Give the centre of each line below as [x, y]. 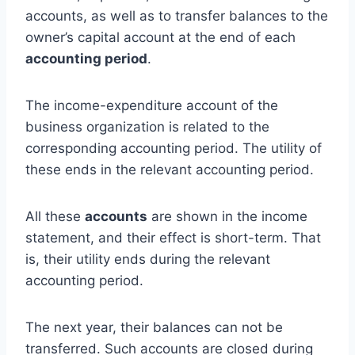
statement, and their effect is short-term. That [173, 237]
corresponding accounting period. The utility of [174, 148]
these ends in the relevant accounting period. [172, 169]
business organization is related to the [147, 126]
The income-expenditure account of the [152, 105]
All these [55, 216]
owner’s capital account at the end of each [160, 37]
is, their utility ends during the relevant [148, 259]
